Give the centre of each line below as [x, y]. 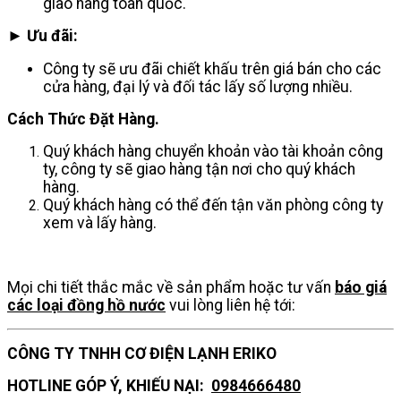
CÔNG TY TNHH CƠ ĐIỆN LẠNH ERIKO [142, 353]
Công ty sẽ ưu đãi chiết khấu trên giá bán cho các [212, 68]
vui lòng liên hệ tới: [230, 305]
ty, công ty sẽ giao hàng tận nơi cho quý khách [199, 169]
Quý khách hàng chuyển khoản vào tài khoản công [213, 151]
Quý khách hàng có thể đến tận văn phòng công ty [213, 205]
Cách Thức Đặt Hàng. [83, 119]
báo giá [361, 287]
